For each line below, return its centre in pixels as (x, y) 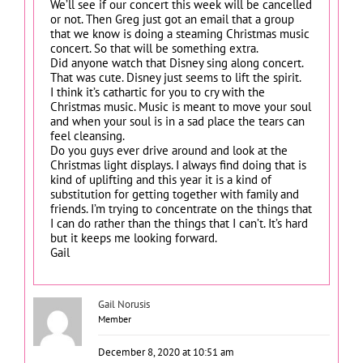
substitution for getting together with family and (175, 194)
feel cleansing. (88, 135)
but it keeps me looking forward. (134, 237)
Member (115, 318)
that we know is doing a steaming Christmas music (180, 33)
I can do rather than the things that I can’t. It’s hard (179, 223)
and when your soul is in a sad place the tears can (177, 121)
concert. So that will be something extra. (154, 48)
